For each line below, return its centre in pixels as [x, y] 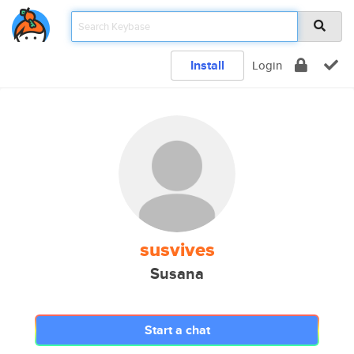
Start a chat [177, 330]
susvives [177, 250]
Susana [177, 274]
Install [207, 65]
